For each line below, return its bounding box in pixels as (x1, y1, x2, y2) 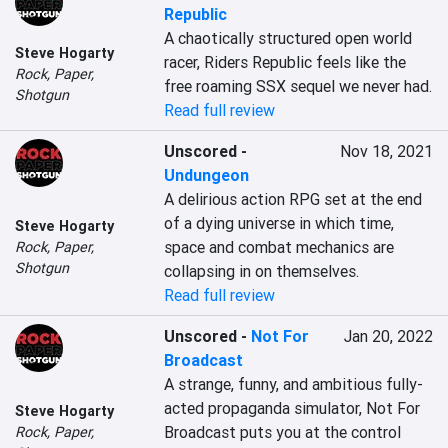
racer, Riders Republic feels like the (164, 52, 407, 72)
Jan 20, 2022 (343, 326, 433, 346)
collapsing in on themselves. (164, 261, 360, 281)
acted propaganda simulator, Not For (164, 398, 421, 418)
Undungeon (164, 165, 250, 185)
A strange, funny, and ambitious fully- (164, 374, 424, 394)
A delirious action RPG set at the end (164, 189, 423, 209)
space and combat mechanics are (164, 237, 395, 257)
